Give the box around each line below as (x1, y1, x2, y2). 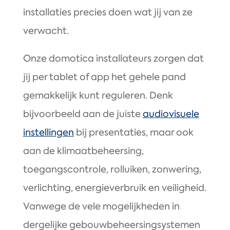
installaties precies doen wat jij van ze (23, 6, 193, 19)
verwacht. (23, 25, 69, 37)
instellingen (23, 126, 74, 139)
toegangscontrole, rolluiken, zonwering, (23, 163, 201, 176)
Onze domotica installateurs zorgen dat (23, 52, 204, 65)
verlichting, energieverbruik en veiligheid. (23, 182, 206, 195)
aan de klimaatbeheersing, (23, 145, 144, 158)
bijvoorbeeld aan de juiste (23, 108, 143, 121)
